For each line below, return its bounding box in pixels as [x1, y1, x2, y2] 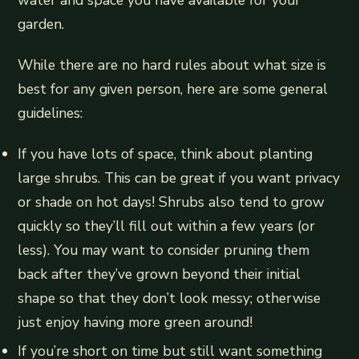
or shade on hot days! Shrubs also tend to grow [18, 192, 325, 212]
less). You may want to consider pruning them [18, 240, 310, 260]
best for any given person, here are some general [18, 79, 329, 99]
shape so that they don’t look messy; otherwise [18, 288, 321, 309]
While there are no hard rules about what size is [18, 55, 327, 75]
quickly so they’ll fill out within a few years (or [18, 216, 316, 236]
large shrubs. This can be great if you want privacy [18, 168, 341, 188]
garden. [18, 14, 65, 34]
